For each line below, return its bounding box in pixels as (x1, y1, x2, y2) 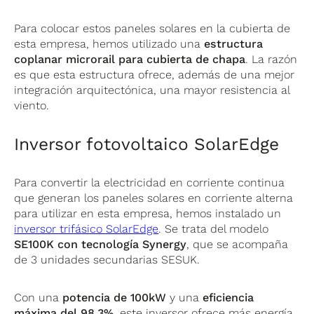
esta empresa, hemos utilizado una (14, 37, 205, 51)
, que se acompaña (186, 238, 289, 252)
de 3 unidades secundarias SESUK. (14, 253, 200, 267)
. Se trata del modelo (158, 222, 269, 236)
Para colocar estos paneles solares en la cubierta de (14, 22, 291, 36)
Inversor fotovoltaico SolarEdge (14, 134, 280, 155)
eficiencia (203, 291, 254, 305)
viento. (14, 99, 50, 113)
